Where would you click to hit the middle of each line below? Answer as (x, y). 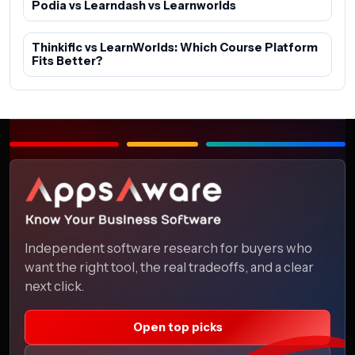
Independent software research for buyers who (168, 248)
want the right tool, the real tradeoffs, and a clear (169, 267)
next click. (54, 286)
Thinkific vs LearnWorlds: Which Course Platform (175, 48)
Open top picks (177, 327)
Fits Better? (67, 61)
